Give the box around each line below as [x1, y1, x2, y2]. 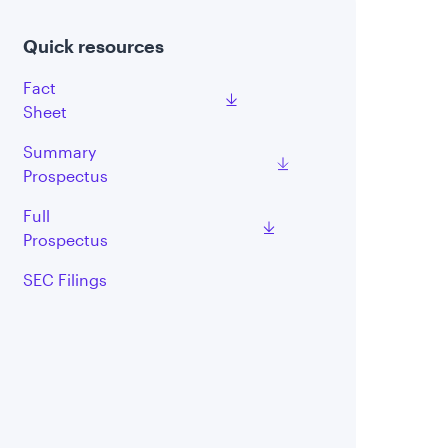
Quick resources [22, 35, 164, 57]
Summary [22, 142, 96, 161]
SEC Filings [22, 270, 107, 289]
